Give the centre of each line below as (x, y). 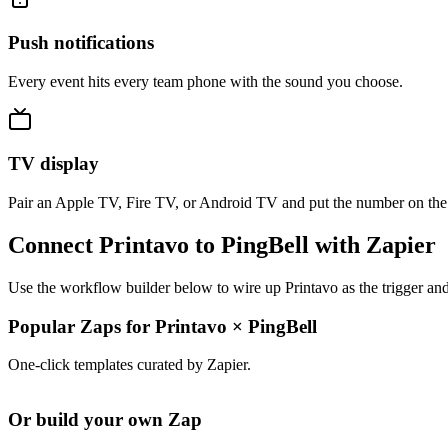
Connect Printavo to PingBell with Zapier (222, 245)
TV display (53, 164)
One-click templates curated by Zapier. (129, 365)
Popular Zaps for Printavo (120, 326)
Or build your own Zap (105, 420)
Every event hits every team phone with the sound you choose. (205, 81)
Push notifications (81, 42)
